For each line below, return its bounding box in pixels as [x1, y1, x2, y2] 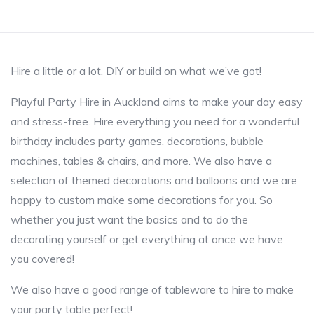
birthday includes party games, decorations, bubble [11, 133, 264, 148]
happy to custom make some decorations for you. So [11, 192, 273, 207]
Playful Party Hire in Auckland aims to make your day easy [11, 94, 303, 109]
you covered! [11, 251, 74, 266]
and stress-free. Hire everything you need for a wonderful [11, 114, 299, 128]
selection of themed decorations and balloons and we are [11, 172, 297, 187]
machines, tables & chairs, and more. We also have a [11, 153, 272, 168]
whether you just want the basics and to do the [11, 212, 248, 226]
